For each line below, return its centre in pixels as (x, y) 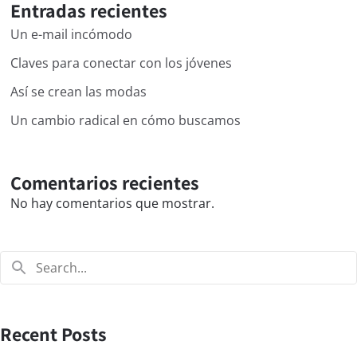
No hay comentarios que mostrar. (112, 204)
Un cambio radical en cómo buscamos (125, 121)
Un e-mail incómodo (71, 35)
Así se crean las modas (78, 92)
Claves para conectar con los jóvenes (121, 63)
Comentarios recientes (104, 183)
